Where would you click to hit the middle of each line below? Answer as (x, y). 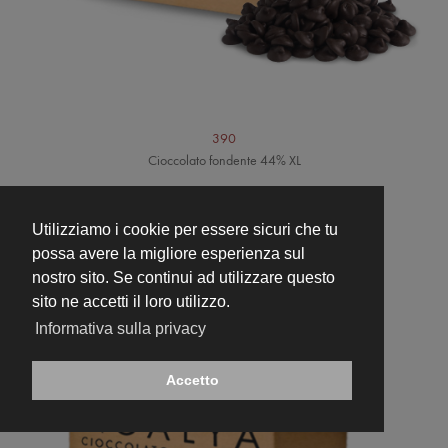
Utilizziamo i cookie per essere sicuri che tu (185, 230)
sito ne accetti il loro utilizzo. (131, 302)
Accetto (192, 380)
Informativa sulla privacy (121, 329)
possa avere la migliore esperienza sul (168, 254)
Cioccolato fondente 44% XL (224, 160)
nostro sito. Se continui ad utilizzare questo (183, 278)
